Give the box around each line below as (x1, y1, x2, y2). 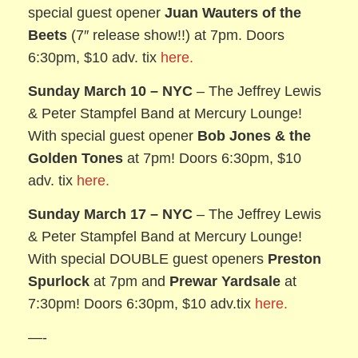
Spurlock (28, 273, 90, 290)
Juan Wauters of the (165, 5, 302, 22)
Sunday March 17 (28, 206, 147, 223)
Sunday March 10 (28, 83, 147, 100)
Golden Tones (28, 150, 124, 167)
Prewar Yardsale (169, 273, 281, 290)
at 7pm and (89, 273, 170, 290)
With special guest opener (28, 128, 198, 145)
